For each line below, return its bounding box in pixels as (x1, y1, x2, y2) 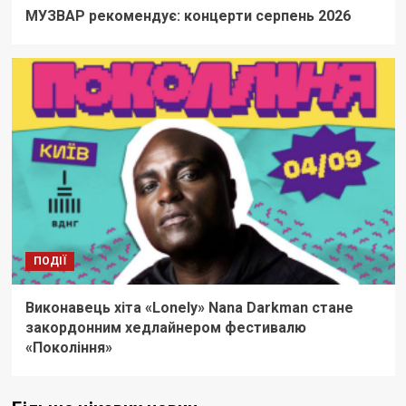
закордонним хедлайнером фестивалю (24, 319, 306, 337)
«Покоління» (24, 339, 112, 357)
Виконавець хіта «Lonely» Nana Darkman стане (24, 299, 353, 317)
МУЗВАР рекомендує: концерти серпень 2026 (24, 7, 351, 25)
